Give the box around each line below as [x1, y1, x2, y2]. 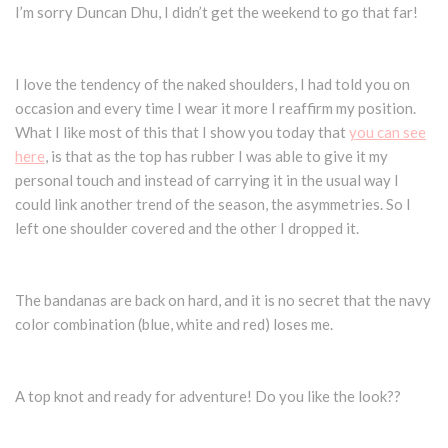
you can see [349, 123, 426, 142]
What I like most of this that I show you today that [15, 123, 349, 142]
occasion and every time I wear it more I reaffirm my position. [15, 99, 416, 118]
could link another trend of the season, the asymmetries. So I [15, 195, 411, 214]
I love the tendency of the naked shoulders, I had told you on [15, 75, 410, 94]
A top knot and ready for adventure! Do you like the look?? [15, 387, 401, 406]
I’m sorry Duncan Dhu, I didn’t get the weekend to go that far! [15, 3, 418, 22]
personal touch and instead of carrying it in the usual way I [15, 171, 399, 190]
